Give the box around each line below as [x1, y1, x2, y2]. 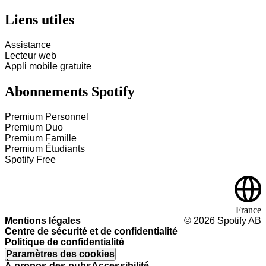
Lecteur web [5, 50, 56, 61]
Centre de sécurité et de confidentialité [5, 226, 178, 236]
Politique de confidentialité [5, 237, 124, 247]
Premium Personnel [5, 112, 88, 122]
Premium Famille [5, 133, 77, 143]
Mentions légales [5, 216, 81, 226]
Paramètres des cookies [6, 249, 115, 259]
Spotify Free [5, 154, 56, 164]
